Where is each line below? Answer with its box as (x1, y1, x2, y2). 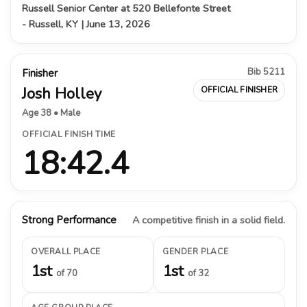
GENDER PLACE (162, 245, 229, 257)
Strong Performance (22, 212, 116, 227)
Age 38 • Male (22, 106, 80, 119)
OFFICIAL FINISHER (200, 84, 278, 95)
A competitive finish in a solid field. (132, 212, 285, 227)
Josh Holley (22, 83, 101, 104)
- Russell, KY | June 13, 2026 (22, 16, 150, 31)
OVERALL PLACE (31, 245, 101, 257)
